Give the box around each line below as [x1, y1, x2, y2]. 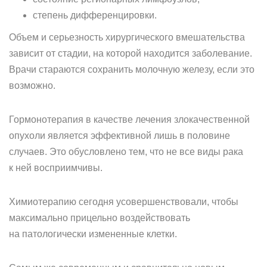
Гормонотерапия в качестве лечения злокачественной [9, 114, 250, 125]
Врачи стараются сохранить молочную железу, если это [9, 64, 254, 74]
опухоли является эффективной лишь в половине [9, 131, 230, 141]
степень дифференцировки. [33, 10, 157, 20]
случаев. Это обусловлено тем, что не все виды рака [9, 147, 243, 157]
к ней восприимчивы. [9, 163, 103, 173]
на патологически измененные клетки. [9, 229, 177, 239]
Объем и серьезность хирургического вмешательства [9, 32, 245, 42]
